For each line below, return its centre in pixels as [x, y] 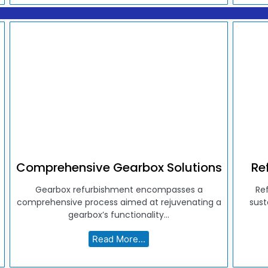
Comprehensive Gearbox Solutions [119, 168]
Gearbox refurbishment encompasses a [119, 190]
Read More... [119, 239]
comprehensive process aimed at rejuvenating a [119, 202]
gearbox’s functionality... [119, 215]
